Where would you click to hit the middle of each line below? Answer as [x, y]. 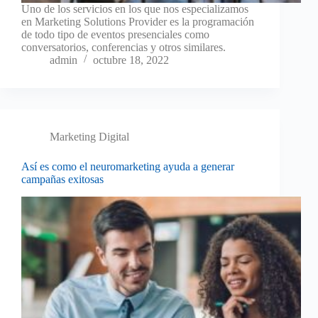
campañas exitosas [62, 180]
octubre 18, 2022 [131, 60]
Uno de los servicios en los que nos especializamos [135, 9]
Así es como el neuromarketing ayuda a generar [128, 167]
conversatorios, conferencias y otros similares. [124, 48]
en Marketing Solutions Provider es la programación [138, 22]
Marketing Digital [89, 137]
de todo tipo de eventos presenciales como [115, 35]
